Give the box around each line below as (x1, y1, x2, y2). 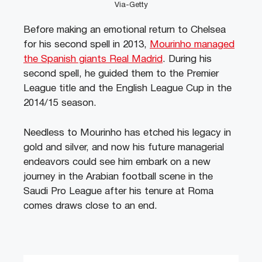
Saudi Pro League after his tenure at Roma (23, 187, 213, 196)
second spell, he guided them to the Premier (23, 70, 219, 79)
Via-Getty (114, 2, 148, 9)
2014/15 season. (23, 99, 96, 108)
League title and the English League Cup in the (23, 84, 232, 94)
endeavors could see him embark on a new (23, 157, 211, 167)
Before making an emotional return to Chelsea (23, 26, 226, 35)
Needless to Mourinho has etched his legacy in (23, 128, 231, 137)
